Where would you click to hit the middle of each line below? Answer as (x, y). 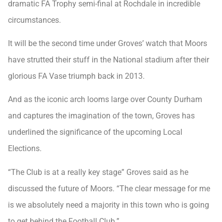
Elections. (25, 149)
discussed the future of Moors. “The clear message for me (109, 188)
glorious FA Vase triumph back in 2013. (76, 76)
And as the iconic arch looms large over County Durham (105, 100)
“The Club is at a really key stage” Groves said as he (98, 172)
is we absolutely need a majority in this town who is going (109, 205)
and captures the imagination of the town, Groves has (101, 116)
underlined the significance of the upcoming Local (95, 132)
